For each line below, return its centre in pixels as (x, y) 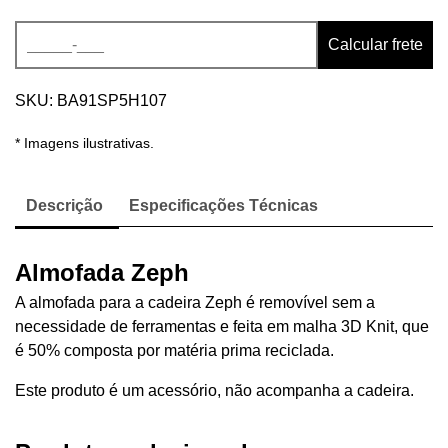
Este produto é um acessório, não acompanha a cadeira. (214, 391)
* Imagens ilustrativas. (84, 143)
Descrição (64, 206)
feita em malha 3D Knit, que (329, 327)
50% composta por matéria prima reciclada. (181, 351)
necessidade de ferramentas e (122, 327)
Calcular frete (375, 45)
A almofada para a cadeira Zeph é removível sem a (195, 303)
